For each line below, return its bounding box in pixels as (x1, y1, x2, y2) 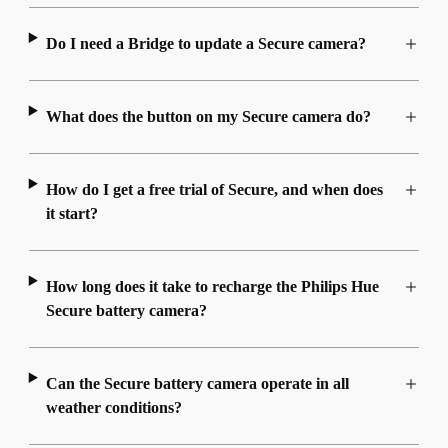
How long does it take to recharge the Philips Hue (45, 278, 379, 296)
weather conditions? (45, 399, 182, 417)
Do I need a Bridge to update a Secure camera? (45, 35, 366, 53)
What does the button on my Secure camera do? (45, 108, 371, 126)
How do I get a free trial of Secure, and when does (45, 181, 383, 199)
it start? (45, 205, 98, 223)
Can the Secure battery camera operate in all (45, 375, 349, 393)
